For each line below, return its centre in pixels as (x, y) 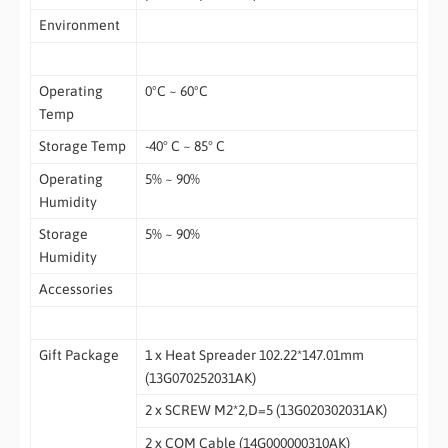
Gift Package (78, 354)
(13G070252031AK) (200, 377)
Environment (79, 24)
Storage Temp (82, 145)
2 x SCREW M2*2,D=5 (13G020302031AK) (265, 409)
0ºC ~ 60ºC (176, 90)
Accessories (75, 288)
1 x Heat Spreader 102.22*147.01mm (254, 354)
